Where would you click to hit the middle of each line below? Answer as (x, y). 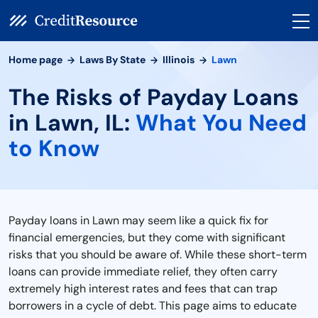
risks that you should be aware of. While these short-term (158, 254)
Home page (35, 60)
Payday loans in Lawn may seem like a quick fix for (138, 220)
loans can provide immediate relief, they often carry (143, 272)
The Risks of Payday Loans (154, 97)
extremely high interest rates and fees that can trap (143, 289)
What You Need (221, 123)
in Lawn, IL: (72, 123)
